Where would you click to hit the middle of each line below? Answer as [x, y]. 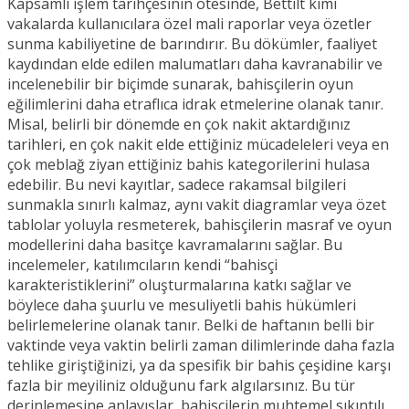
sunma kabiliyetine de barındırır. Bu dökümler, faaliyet [192, 44]
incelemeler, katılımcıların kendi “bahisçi [142, 265]
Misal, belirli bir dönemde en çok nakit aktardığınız [179, 125]
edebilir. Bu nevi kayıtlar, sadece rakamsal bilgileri [177, 185]
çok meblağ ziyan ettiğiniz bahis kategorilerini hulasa [189, 165]
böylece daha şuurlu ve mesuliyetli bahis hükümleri [182, 305]
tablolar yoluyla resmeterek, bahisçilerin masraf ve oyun [199, 225]
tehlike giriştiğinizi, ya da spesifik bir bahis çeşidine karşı [199, 366]
